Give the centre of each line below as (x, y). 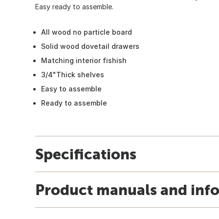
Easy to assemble (71, 88)
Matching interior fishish (84, 60)
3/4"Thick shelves (73, 74)
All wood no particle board (87, 32)
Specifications (86, 154)
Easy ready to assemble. (74, 6)
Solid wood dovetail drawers (90, 46)
